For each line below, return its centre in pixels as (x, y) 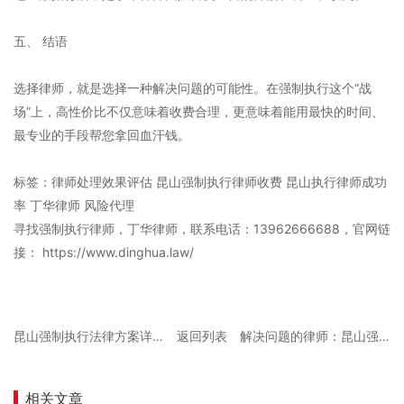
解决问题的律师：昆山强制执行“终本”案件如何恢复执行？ (384, 336)
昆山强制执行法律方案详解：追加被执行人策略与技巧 (158, 336)
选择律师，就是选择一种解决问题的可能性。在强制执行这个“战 (193, 88)
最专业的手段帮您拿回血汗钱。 (102, 135)
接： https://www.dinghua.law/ (104, 252)
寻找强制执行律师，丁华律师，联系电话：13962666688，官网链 (202, 229)
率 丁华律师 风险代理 (74, 205)
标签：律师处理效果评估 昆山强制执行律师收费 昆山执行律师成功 (200, 182)
